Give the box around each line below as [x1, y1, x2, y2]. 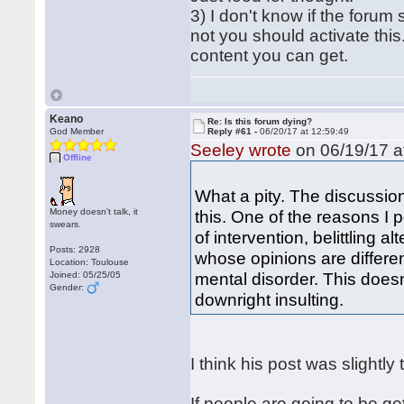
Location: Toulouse [50, 257, 130, 267]
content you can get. [190, 46, 349, 65]
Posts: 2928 [50, 244, 101, 254]
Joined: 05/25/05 [50, 270, 122, 280]
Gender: [50, 282, 87, 292]
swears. [50, 219, 82, 229]
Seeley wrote [190, 141, 292, 160]
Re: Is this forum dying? [207, 116, 313, 126]
